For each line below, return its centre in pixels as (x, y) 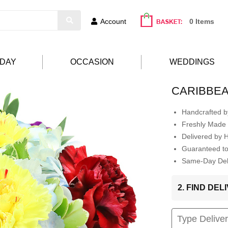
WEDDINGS (192, 62)
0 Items (202, 21)
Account (113, 21)
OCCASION (92, 62)
